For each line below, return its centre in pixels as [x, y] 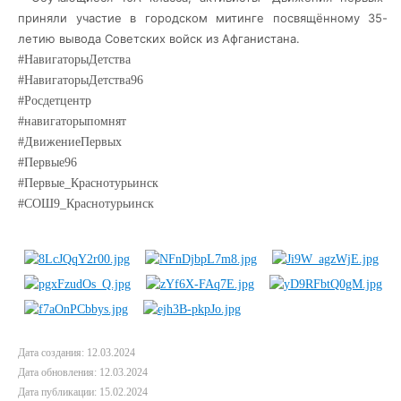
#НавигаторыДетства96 [81, 80]
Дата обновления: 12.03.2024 [83, 372]
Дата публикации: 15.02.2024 [83, 392]
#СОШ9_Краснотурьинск [86, 204]
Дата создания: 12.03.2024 [77, 353]
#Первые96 [47, 162]
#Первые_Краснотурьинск [88, 183]
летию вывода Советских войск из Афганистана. [159, 38]
